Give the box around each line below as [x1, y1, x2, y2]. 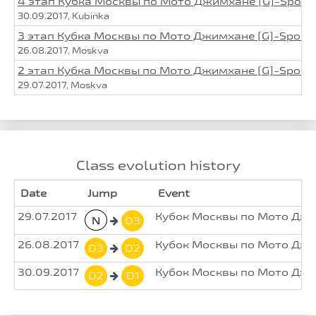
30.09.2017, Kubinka [18, 10, 109, 20]
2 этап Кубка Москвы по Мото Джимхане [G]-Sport [18, 63, 310, 76]
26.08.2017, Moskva [18, 44, 109, 55]
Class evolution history [75, 157, 241, 173]
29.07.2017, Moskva [18, 79, 107, 90]
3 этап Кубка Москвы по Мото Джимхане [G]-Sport [18, 29, 310, 42]
